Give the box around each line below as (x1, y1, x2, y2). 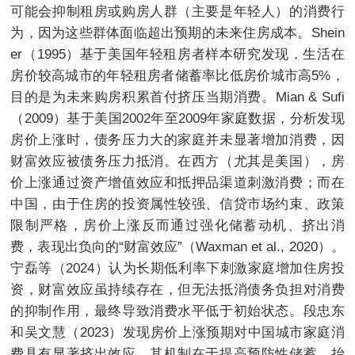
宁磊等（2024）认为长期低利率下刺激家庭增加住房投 (10, 260, 345, 277)
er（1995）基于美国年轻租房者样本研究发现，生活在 (10, 46, 345, 63)
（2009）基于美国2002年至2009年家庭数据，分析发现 (10, 110, 345, 127)
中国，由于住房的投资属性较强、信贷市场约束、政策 (10, 196, 345, 212)
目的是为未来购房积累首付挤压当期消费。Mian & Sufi (10, 89, 345, 105)
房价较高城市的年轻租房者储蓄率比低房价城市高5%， (10, 67, 345, 84)
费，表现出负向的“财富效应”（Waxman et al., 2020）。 (10, 239, 345, 255)
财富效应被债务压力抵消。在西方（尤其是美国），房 (10, 153, 345, 170)
